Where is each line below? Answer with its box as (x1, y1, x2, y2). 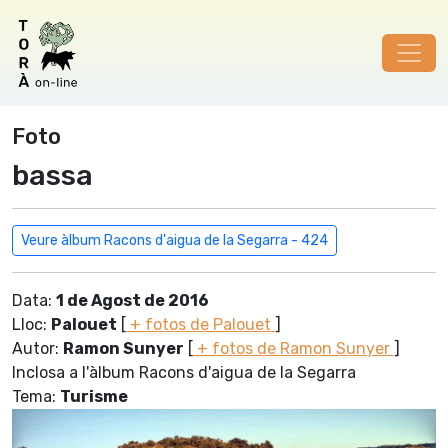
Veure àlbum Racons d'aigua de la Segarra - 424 (21, 232, 328, 249)
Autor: (12, 339, 63, 358)
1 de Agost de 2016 (56, 291, 209, 310)
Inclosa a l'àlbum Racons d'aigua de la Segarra (12, 363, 356, 382)
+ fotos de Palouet (126, 315, 275, 334)
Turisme (60, 387, 128, 406)
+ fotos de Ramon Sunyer (193, 339, 394, 358)
